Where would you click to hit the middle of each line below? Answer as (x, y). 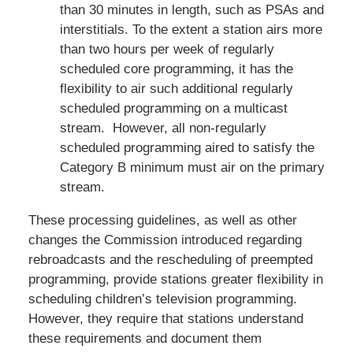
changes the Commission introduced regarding (165, 240)
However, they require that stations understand (165, 318)
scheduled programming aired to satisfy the (187, 147)
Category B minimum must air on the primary (192, 167)
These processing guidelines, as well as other (162, 220)
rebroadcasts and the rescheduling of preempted (170, 259)
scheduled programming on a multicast (173, 108)
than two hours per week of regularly (167, 49)
